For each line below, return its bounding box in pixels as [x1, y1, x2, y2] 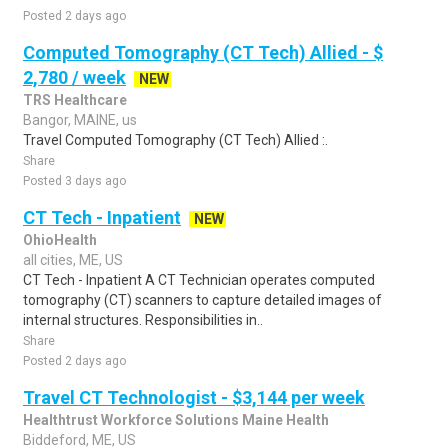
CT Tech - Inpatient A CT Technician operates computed [23, 272, 375, 288]
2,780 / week [23, 67, 126, 88]
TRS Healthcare [23, 92, 127, 108]
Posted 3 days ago [23, 174, 126, 188]
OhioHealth [23, 232, 97, 248]
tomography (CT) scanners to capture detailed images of [23, 292, 382, 308]
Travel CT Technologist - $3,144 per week [23, 387, 365, 408]
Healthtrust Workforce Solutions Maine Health [23, 412, 329, 428]
